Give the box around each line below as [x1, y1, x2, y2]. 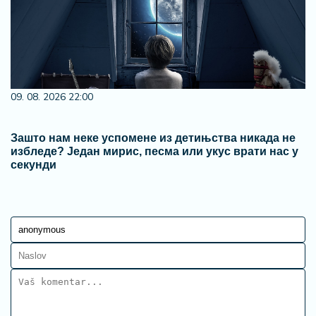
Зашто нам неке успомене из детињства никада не [11, 132, 296, 144]
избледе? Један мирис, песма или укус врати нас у [11, 145, 298, 157]
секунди [11, 159, 56, 171]
